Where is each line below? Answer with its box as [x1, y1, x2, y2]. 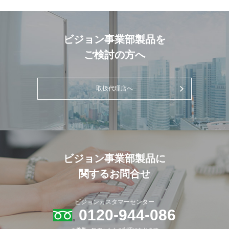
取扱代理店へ [96, 85, 133, 92]
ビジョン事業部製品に [63, 153, 166, 164]
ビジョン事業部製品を [63, 34, 166, 45]
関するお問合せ [79, 168, 150, 179]
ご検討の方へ [84, 49, 145, 60]
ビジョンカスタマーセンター [75, 198, 154, 205]
